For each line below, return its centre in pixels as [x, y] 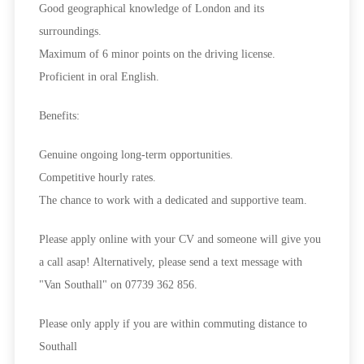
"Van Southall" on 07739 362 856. [118, 285]
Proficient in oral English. [99, 77]
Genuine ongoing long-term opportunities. [136, 155]
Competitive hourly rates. [97, 178]
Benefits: [59, 116]
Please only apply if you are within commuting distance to [173, 324]
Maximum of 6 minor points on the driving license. [157, 54]
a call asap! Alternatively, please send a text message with [170, 262]
